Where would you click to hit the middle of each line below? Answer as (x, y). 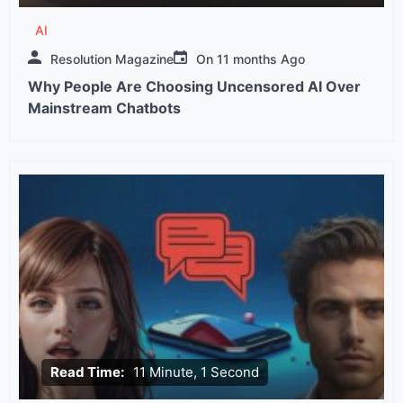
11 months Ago (261, 58)
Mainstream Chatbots (104, 107)
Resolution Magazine (112, 58)
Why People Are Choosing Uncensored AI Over (194, 86)
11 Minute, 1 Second (196, 372)
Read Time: (87, 372)
